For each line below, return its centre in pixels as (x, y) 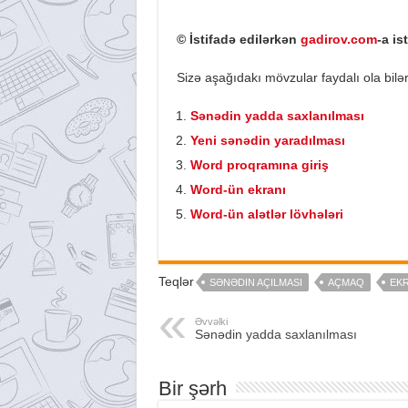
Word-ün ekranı (238, 189)
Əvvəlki (211, 321)
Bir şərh (192, 388)
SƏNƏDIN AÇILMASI (255, 282)
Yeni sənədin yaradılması (267, 140)
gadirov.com (338, 39)
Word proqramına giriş (259, 164)
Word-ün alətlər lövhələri (266, 214)
